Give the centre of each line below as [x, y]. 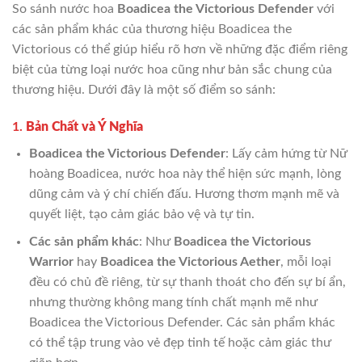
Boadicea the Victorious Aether [190, 262]
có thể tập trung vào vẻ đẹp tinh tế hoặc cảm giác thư [180, 343]
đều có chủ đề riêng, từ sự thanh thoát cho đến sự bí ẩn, [187, 282]
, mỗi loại [305, 262]
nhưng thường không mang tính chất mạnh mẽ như [173, 303]
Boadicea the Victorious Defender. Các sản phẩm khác [182, 323]
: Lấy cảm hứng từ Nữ [286, 153]
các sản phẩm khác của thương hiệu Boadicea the [152, 29]
